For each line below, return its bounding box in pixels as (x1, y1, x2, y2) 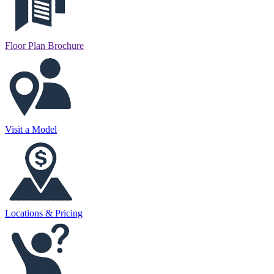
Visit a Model (5, 124, 57, 135)
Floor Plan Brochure (5, 40, 84, 51)
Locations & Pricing (5, 207, 83, 218)
